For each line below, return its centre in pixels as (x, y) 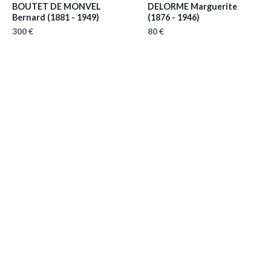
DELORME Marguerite (192, 7)
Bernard (30, 18)
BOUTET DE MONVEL (57, 7)
